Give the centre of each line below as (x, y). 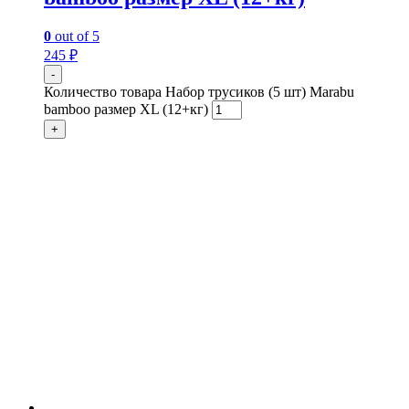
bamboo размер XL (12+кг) (126, 109)
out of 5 (75, 36)
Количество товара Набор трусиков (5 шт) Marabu (199, 91)
